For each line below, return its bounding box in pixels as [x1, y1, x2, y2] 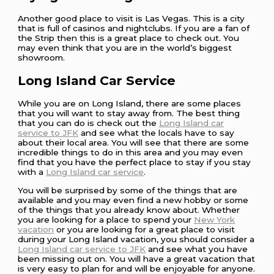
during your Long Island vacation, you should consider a [18, 234, 255, 244]
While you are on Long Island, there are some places [18, 98, 242, 109]
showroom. [18, 53, 65, 62]
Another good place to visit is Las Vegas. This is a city [18, 13, 245, 23]
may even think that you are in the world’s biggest [18, 43, 232, 53]
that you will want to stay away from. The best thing [18, 108, 240, 119]
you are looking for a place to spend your [18, 214, 194, 224]
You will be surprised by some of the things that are [18, 185, 238, 195]
